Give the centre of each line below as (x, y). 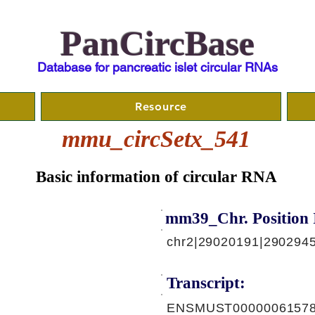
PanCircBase (157, 44)
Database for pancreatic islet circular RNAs (157, 67)
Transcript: (206, 283)
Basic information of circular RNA (156, 177)
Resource (161, 107)
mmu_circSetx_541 (156, 139)
